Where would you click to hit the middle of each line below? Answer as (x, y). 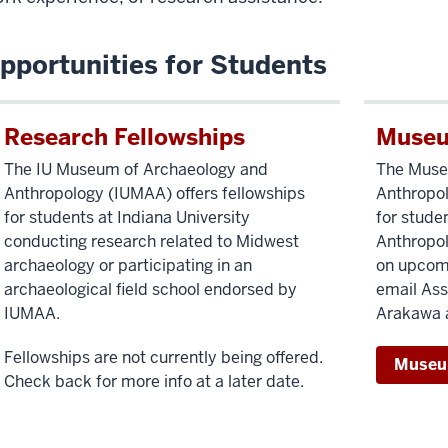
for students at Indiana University (127, 217)
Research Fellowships (124, 136)
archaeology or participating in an (128, 265)
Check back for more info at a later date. (156, 381)
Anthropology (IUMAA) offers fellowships (154, 193)
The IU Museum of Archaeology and (136, 169)
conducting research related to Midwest (151, 241)
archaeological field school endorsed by (150, 289)
